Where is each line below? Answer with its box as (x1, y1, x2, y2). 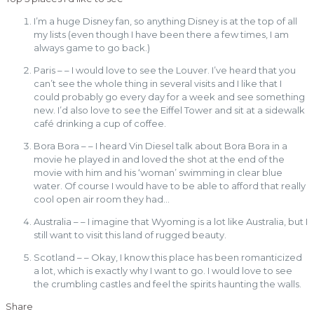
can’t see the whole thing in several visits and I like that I (34, 78, 282, 90)
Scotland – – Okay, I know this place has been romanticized (34, 252, 302, 264)
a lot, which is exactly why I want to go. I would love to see (34, 265, 292, 277)
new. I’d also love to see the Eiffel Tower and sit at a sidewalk (34, 104, 305, 116)
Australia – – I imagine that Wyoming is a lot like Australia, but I (34, 216, 308, 228)
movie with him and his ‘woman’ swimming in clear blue (34, 167, 282, 179)
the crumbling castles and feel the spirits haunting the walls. (34, 278, 301, 290)
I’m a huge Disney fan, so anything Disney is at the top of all (34, 15, 297, 27)
